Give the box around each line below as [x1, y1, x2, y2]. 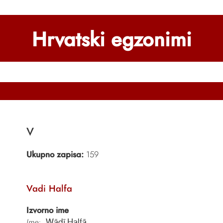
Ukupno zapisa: [26, 148, 84, 161]
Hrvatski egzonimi [31, 25, 192, 54]
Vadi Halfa [26, 181, 72, 195]
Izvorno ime [26, 204, 69, 217]
